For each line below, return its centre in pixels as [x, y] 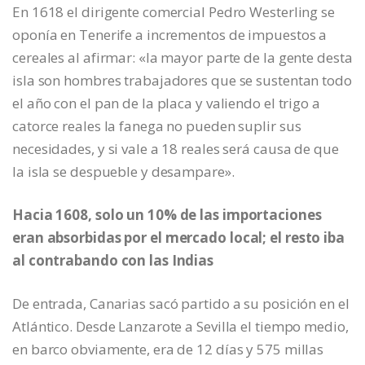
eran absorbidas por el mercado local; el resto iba [178, 238]
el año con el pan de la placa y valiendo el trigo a [166, 103]
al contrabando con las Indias [113, 261]
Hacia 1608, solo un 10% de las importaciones [167, 215]
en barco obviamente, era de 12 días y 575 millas [168, 350]
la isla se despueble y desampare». [123, 172]
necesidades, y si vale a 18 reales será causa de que [176, 149]
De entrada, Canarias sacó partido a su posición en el [181, 304]
